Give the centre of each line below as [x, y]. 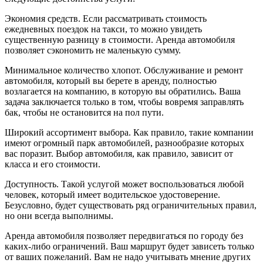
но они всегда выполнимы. [59, 216]
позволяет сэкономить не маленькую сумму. [93, 50]
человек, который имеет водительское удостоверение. [112, 195]
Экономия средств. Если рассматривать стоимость [106, 19]
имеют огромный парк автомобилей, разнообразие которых [124, 143]
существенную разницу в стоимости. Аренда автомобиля [120, 40]
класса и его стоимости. [53, 164]
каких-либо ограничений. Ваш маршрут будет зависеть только [129, 247]
